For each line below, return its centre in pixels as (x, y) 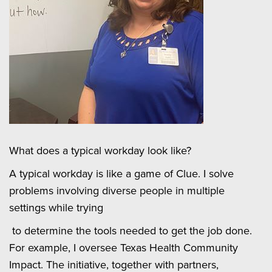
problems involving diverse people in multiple (117, 190)
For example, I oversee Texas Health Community (124, 247)
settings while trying (58, 207)
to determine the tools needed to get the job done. (131, 230)
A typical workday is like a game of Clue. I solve (121, 173)
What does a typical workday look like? (100, 150)
